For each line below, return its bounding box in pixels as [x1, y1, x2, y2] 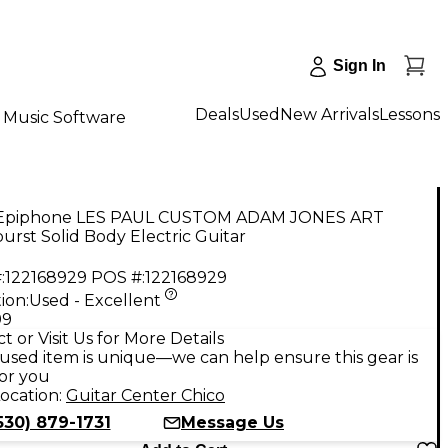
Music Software [3, 107, 126, 127]
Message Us [181, 412, 284, 432]
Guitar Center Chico [66, 385, 225, 405]
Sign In [333, 57, 386, 74]
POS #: [91, 267, 145, 287]
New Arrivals [280, 104, 379, 124]
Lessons [379, 104, 440, 124]
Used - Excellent [29, 290, 161, 310]
